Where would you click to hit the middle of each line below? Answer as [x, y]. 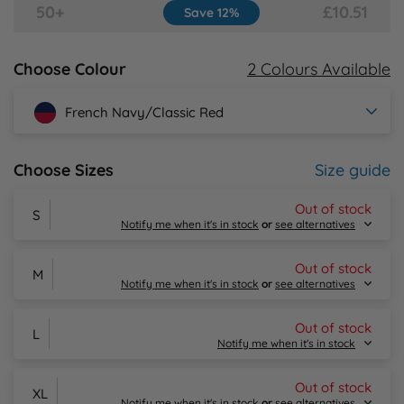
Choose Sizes [64, 170]
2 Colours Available [319, 69]
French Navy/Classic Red [144, 113]
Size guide [353, 170]
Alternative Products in [108, 386]
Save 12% [211, 12]
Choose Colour [70, 69]
